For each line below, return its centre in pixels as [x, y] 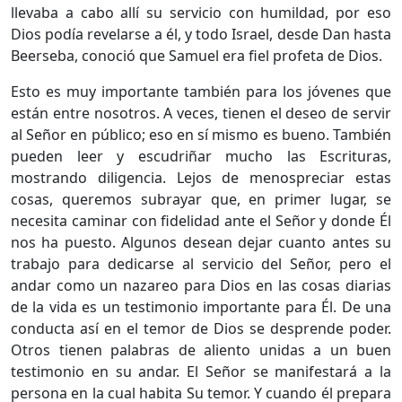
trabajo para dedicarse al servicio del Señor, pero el [201, 263]
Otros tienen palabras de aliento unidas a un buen [201, 350]
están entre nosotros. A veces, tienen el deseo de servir [201, 113]
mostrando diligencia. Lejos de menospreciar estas [201, 177]
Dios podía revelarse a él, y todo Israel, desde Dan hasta [201, 34]
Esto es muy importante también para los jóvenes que [201, 91]
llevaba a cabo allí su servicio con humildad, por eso [201, 12]
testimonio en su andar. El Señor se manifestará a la [201, 371]
